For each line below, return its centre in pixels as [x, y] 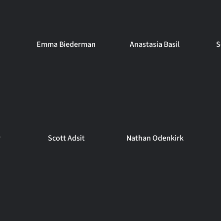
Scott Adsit [66, 138]
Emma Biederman [66, 44]
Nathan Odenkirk [155, 138]
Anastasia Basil [155, 44]
